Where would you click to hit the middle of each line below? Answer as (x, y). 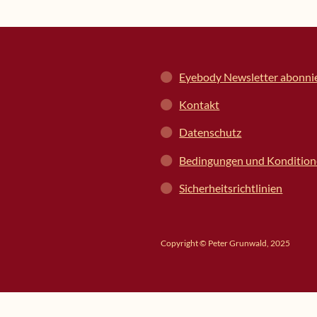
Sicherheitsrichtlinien (231, 188)
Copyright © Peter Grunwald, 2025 (225, 243)
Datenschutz (211, 132)
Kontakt (200, 104)
